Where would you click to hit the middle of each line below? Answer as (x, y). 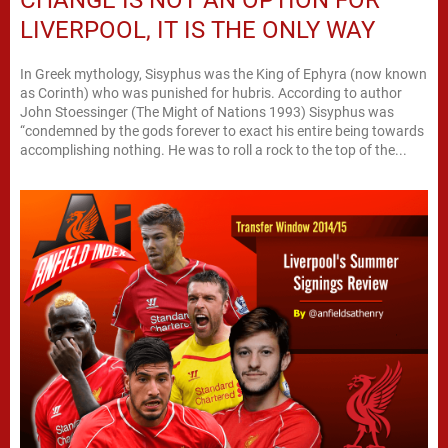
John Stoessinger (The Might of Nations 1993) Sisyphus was (207, 111)
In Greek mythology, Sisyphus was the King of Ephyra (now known (223, 73)
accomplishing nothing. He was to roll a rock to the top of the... (213, 149)
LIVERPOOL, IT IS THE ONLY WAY (197, 29)
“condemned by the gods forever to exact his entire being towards (222, 130)
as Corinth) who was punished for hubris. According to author (211, 92)
